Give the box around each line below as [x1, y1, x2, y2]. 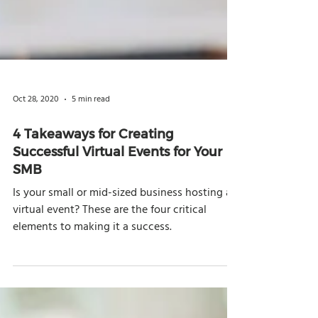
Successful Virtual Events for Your [13, 297, 222, 312]
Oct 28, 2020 [13, 246, 59, 260]
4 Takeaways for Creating [13, 279, 174, 294]
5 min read [72, 246, 110, 260]
